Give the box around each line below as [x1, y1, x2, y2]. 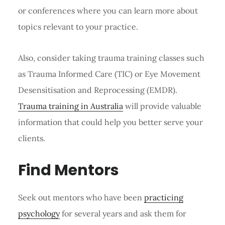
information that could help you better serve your [18, 117, 203, 127]
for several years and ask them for [59, 208, 186, 218]
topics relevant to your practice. [18, 21, 138, 32]
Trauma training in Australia [18, 100, 123, 111]
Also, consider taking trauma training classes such [18, 52, 204, 63]
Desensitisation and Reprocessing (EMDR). [18, 84, 177, 95]
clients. [18, 133, 45, 143]
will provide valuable [123, 100, 201, 111]
